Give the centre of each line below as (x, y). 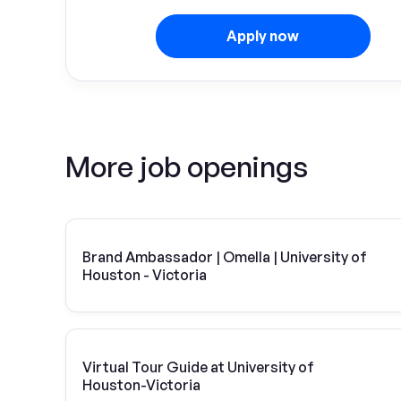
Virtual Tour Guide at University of (198, 367)
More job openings (187, 166)
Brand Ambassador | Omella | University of (225, 256)
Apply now (263, 36)
